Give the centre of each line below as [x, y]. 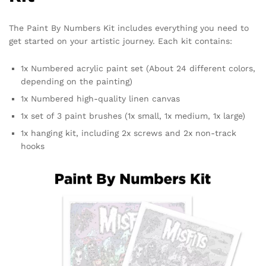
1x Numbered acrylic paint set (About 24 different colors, [138, 68]
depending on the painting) [77, 81]
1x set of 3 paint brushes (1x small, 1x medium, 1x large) [133, 115]
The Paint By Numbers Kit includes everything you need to [129, 28]
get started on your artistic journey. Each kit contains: [121, 41]
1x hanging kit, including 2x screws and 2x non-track [129, 133]
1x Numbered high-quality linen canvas [100, 98]
